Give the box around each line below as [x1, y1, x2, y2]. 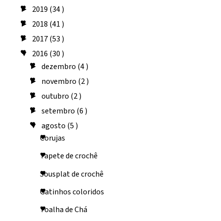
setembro [41, 106, 77, 117]
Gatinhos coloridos [39, 186, 104, 197]
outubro [41, 91, 71, 102]
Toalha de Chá [39, 204, 87, 215]
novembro [41, 76, 78, 87]
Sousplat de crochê [39, 168, 104, 180]
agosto [41, 120, 68, 132]
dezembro [41, 61, 78, 73]
